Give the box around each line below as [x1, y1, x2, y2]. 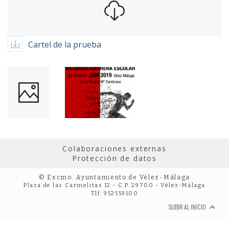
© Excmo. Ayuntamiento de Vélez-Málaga [38, 174, 191, 181]
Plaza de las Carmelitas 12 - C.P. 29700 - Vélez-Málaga [24, 182, 205, 189]
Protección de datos [72, 153, 157, 163]
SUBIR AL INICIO [169, 202, 207, 211]
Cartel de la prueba [28, 39, 101, 50]
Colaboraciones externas [62, 144, 167, 153]
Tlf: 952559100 [90, 190, 139, 197]
